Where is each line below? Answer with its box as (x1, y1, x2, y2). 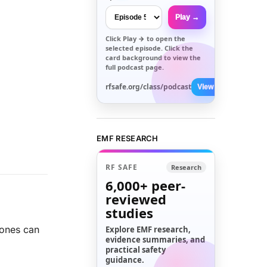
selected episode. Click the (105, 43, 194, 52)
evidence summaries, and (105, 234, 206, 246)
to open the (145, 33, 186, 43)
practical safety (105, 244, 166, 256)
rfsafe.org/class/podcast (105, 81, 192, 92)
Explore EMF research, (105, 224, 191, 235)
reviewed (105, 190, 167, 209)
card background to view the (105, 52, 201, 62)
